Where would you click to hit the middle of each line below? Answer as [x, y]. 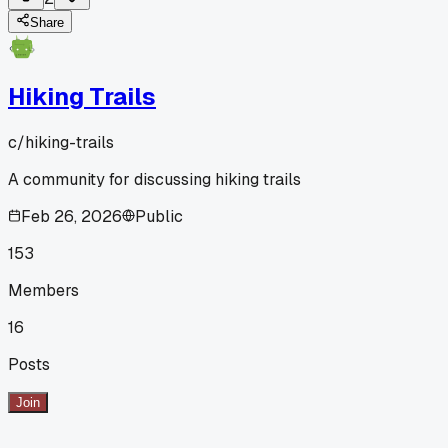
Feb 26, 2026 [71, 216]
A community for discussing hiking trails [154, 179]
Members [43, 290]
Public [159, 216]
